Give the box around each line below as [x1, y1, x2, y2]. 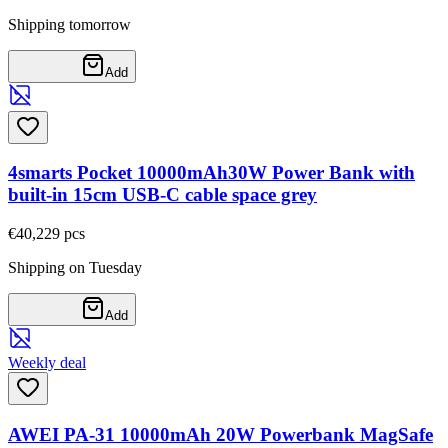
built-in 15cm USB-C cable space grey [8, 184, 317, 206]
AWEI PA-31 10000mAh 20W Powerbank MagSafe [8, 423, 433, 445]
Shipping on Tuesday [8, 259, 142, 277]
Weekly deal [8, 354, 86, 372]
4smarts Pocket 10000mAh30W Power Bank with [8, 162, 415, 184]
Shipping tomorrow [8, 15, 131, 33]
